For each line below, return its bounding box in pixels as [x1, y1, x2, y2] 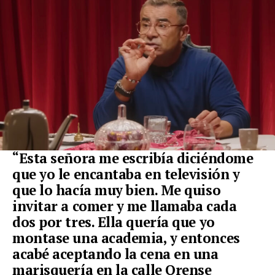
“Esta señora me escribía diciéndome [12, 149, 254, 168]
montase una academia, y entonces [12, 229, 240, 247]
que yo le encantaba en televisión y [12, 165, 240, 184]
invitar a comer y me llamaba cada [12, 197, 237, 215]
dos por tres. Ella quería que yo [12, 213, 215, 231]
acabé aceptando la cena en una [12, 245, 219, 263]
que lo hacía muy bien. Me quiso [12, 181, 221, 199]
